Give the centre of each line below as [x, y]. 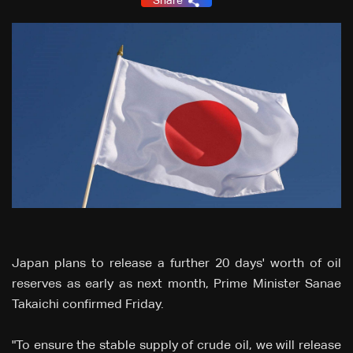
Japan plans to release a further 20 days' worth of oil [176, 264]
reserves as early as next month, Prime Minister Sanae [176, 285]
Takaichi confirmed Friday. [88, 305]
